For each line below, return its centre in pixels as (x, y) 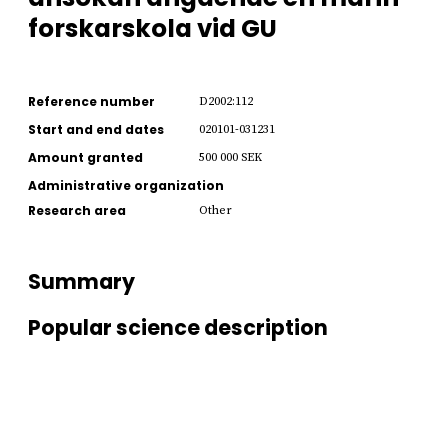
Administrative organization (126, 185)
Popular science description (178, 328)
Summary (81, 281)
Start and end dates (96, 129)
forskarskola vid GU (152, 28)
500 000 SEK (230, 157)
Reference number (91, 101)
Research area (77, 210)
